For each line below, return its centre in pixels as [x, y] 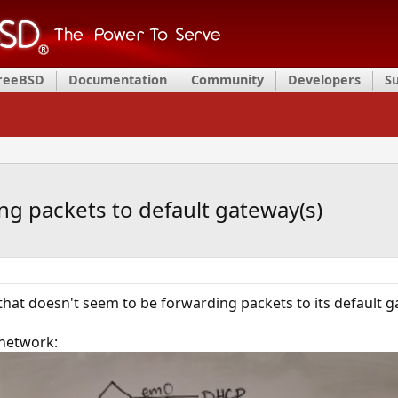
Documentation [118, 80]
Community [227, 80]
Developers [324, 80]
